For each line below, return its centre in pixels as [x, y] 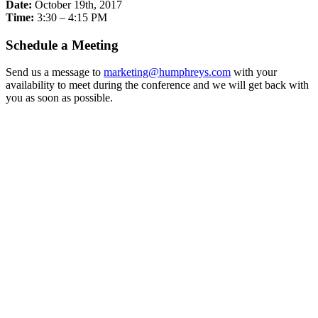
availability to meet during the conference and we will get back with [157, 85]
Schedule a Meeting [62, 45]
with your [254, 72]
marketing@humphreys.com [167, 72]
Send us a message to [55, 72]
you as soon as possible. [59, 98]
